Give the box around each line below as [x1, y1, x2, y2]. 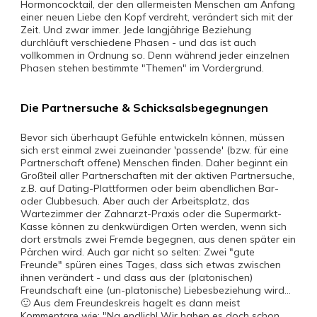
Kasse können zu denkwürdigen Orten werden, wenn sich [21, 220, 287, 233]
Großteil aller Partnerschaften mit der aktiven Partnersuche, [21, 169, 294, 182]
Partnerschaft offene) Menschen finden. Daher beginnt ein [21, 156, 288, 169]
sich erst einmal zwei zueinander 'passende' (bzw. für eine [21, 144, 289, 156]
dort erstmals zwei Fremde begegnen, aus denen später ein [21, 233, 296, 246]
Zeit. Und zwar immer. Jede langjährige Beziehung [21, 23, 251, 36]
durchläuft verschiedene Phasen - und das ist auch [21, 36, 256, 49]
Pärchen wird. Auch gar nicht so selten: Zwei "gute [21, 246, 255, 258]
